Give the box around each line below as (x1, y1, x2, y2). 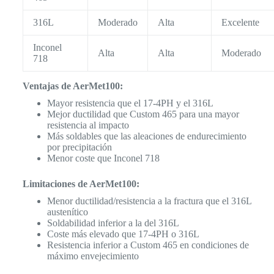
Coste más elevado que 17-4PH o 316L (46, 228, 199, 239)
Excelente (221, 17, 259, 28)
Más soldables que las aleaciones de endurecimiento (46, 130, 246, 141)
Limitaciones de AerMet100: (22, 178, 139, 189)
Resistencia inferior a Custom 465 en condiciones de (46, 239, 249, 250)
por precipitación (46, 141, 112, 152)
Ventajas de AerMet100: (22, 80, 123, 91)
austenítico (46, 206, 88, 217)
